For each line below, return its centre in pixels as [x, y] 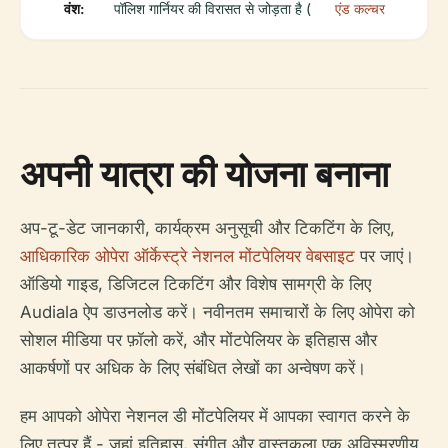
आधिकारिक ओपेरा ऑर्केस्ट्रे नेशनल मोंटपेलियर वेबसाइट [187, 256]
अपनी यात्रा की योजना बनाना [204, 174]
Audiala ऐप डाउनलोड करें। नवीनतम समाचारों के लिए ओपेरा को [217, 312]
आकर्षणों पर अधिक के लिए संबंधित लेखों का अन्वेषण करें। [193, 368]
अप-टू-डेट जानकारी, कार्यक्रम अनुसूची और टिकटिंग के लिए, [207, 228]
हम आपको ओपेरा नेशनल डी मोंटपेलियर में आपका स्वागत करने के [215, 416]
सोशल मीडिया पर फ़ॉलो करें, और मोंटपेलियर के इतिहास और [198, 340]
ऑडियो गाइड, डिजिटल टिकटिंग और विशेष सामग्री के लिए [195, 284]
